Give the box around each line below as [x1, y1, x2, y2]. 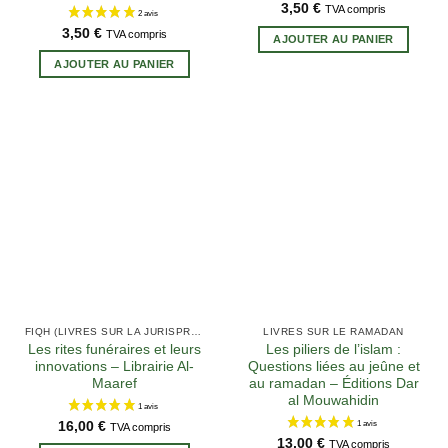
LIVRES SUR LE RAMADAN [263, 326, 404, 338]
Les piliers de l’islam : [266, 341, 401, 357]
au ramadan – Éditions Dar [248, 375, 419, 391]
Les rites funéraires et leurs [28, 341, 201, 357]
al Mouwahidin [288, 392, 379, 408]
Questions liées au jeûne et [247, 358, 420, 374]
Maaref [92, 375, 137, 391]
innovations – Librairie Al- [35, 358, 194, 374]
